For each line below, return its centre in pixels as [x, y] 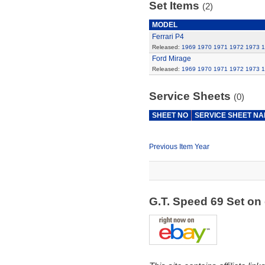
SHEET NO [170, 115]
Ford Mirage [171, 59]
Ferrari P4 [168, 37]
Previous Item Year [179, 147]
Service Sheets [191, 96]
